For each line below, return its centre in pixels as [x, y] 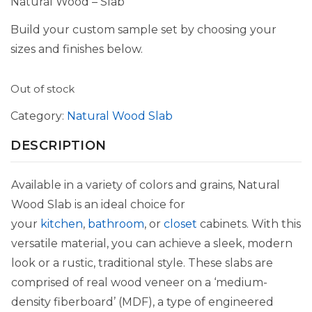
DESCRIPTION [58, 146]
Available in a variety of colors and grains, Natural [146, 185]
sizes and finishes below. [77, 49]
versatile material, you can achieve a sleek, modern [152, 243]
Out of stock [42, 89]
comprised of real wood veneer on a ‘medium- [139, 282]
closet [180, 224]
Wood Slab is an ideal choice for [98, 204]
